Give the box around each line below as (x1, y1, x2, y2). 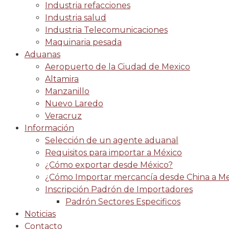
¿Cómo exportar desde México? (45, 160, 173, 170)
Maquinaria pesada (45, 37, 122, 47)
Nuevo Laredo (45, 99, 103, 108)
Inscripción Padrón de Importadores (45, 185, 193, 194)
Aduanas (25, 50, 60, 59)
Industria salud (45, 13, 106, 22)
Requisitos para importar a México (45, 148, 182, 157)
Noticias (25, 209, 56, 219)
